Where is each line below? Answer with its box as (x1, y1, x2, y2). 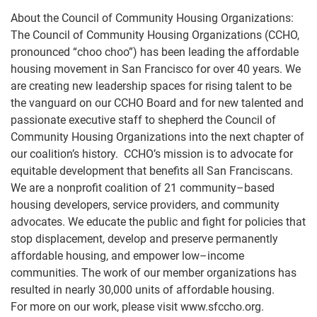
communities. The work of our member (11, 266, 207, 279)
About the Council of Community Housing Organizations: (11, 11, 294, 25)
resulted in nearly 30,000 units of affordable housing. (11, 283, 275, 296)
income (207, 249, 244, 263)
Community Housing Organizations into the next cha (11, 130, 272, 144)
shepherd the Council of (158, 113, 276, 127)
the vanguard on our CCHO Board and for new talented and (11, 96, 304, 110)
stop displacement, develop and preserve (11, 232, 216, 246)
